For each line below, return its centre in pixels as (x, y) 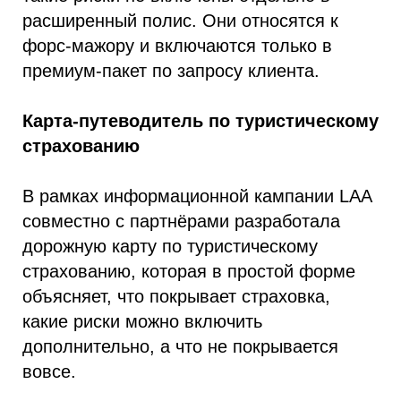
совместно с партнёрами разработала (181, 221)
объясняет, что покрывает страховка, (176, 296)
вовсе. (49, 371)
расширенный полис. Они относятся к (180, 21)
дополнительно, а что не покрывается (180, 346)
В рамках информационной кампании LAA (197, 196)
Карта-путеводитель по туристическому (200, 121)
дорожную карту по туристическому (170, 246)
